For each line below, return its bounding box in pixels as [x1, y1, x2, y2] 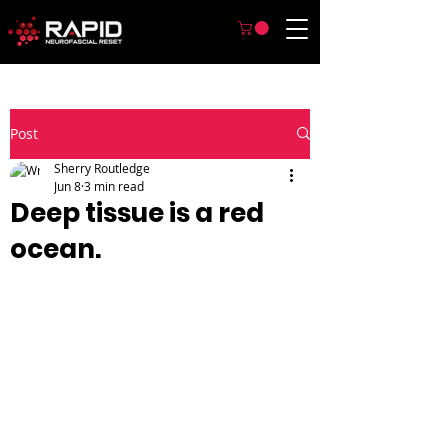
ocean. [10, 230, 101, 267]
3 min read [84, 177, 144, 194]
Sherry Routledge [54, 159, 150, 176]
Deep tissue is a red [10, 194, 264, 231]
